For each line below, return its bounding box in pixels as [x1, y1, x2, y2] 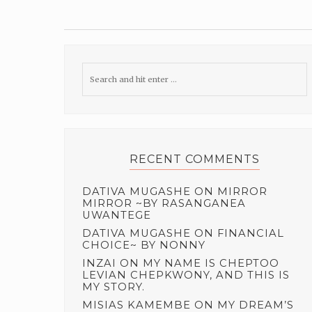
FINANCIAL [217, 226, 284, 240]
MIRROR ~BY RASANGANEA [82, 196, 246, 210]
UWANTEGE [82, 208, 151, 221]
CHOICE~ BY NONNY [82, 238, 205, 251]
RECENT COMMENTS [129, 152, 260, 166]
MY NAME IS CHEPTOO [143, 256, 279, 270]
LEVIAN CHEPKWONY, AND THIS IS [82, 268, 290, 281]
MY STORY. [82, 280, 145, 293]
